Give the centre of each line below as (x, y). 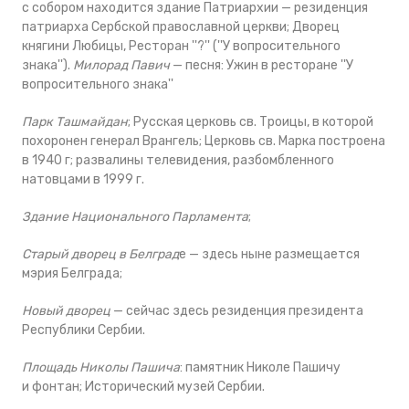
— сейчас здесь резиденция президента (237, 310)
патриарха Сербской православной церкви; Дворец (181, 26)
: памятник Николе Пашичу (260, 367)
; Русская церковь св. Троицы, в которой (251, 121)
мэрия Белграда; (72, 273)
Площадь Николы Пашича (101, 367)
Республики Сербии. (84, 330)
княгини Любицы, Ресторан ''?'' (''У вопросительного (181, 46)
